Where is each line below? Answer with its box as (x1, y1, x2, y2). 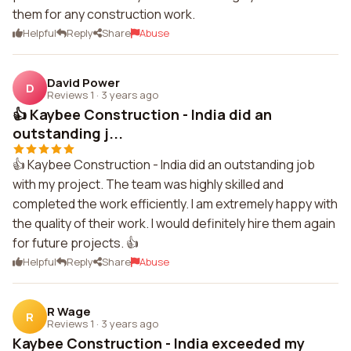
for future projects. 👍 (13, 234, 139, 251)
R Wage (47, 302, 91, 320)
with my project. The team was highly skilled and (13, 175, 284, 193)
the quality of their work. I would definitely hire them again (13, 215, 335, 232)
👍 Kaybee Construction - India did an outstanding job (13, 156, 315, 173)
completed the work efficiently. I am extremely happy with (13, 195, 338, 212)
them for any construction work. (13, 5, 195, 23)
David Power (47, 74, 120, 91)
